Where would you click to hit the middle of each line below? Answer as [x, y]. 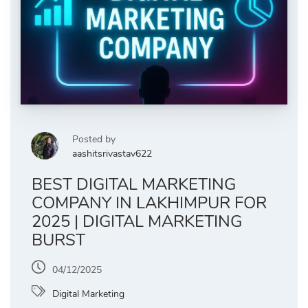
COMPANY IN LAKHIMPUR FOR [149, 203]
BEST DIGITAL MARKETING [134, 185]
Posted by [94, 140]
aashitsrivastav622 [112, 154]
